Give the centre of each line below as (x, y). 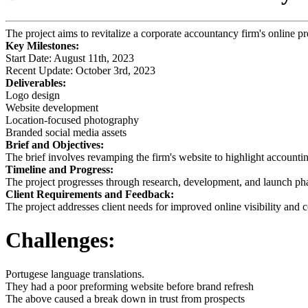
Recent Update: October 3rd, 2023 (80, 70)
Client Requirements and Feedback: (90, 194)
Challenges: (60, 240)
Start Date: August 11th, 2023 (70, 58)
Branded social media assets (66, 132)
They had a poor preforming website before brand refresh (130, 286)
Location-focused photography (72, 120)
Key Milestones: (42, 45)
